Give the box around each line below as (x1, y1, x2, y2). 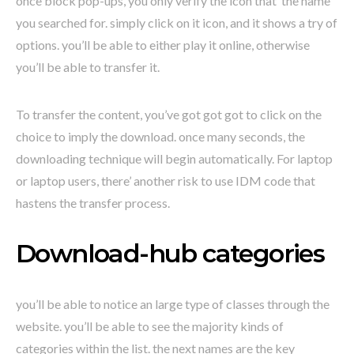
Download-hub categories (16, 238, 325, 269)
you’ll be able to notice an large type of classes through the (16, 296, 330, 312)
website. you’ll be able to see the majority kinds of (16, 318, 284, 334)
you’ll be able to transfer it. (16, 59, 160, 75)
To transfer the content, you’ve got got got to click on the (16, 107, 322, 122)
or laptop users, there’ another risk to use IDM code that (16, 173, 315, 189)
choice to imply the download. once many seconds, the (16, 129, 305, 145)
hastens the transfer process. (16, 195, 170, 211)
